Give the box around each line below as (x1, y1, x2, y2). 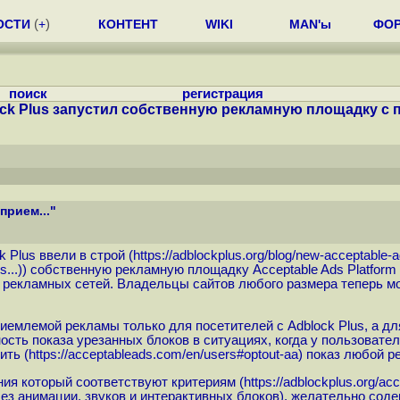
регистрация (181, 87, 263, 101)
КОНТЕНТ (98, 17, 158, 31)
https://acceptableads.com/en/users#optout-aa (28, 347, 298, 362)
